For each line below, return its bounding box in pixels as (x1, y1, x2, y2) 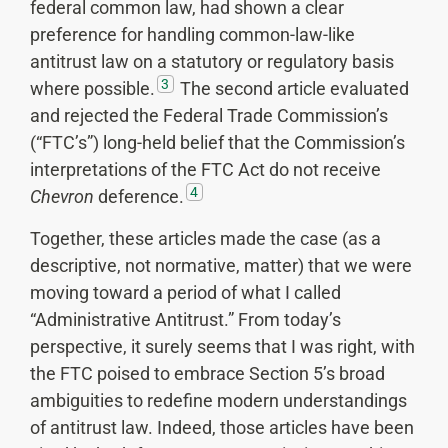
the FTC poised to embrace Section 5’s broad (30, 362, 385, 384)
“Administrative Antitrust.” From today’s (30, 308, 341, 330)
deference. (94, 186, 184, 208)
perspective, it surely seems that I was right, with (30, 335, 415, 357)
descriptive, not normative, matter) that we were (30, 254, 412, 276)
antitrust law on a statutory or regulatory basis (30, 51, 394, 73)
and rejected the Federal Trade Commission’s (30, 105, 388, 127)
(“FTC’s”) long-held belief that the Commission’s (30, 132, 405, 154)
